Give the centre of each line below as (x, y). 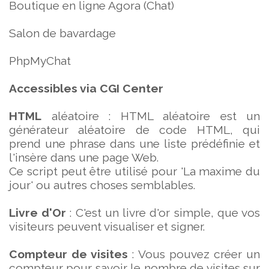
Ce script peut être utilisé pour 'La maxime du (134, 171)
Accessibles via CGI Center (86, 88)
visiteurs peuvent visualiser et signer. (107, 226)
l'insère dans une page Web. (84, 157)
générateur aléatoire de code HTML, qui (134, 130)
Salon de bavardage (62, 33)
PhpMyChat (40, 61)
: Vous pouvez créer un (194, 254)
